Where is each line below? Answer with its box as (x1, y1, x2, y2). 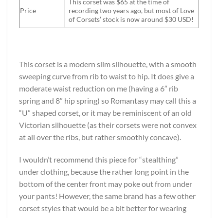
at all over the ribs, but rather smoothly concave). (19, 132, 181, 142)
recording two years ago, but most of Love (69, 6, 195, 15)
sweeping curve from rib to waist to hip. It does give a (19, 72, 194, 81)
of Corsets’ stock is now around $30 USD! (69, 15, 194, 23)
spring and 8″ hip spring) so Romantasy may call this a (19, 96, 196, 106)
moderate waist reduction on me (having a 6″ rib (19, 84, 178, 93)
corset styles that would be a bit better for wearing (19, 203, 186, 213)
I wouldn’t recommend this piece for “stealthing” (19, 155, 179, 164)
